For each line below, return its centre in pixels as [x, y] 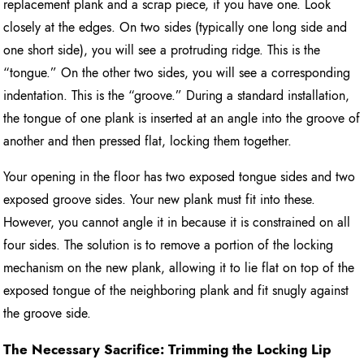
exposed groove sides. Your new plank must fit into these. [160, 200]
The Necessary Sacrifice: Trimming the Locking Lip [167, 350]
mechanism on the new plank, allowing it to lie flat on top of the [179, 268]
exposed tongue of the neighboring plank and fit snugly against [176, 291]
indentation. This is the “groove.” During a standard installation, [177, 96]
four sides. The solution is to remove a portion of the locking [169, 245]
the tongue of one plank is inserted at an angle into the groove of [182, 119]
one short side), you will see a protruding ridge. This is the [162, 50]
